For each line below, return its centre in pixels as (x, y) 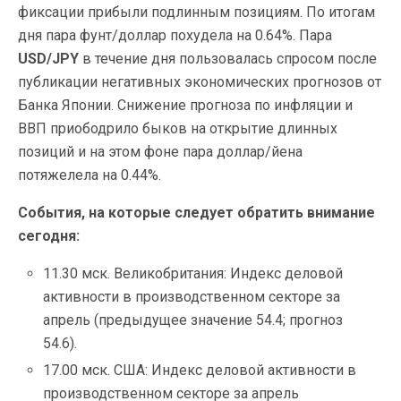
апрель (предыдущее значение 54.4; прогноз (193, 320)
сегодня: (49, 235)
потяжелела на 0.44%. (90, 175)
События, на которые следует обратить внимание (196, 212)
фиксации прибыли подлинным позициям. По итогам (196, 12)
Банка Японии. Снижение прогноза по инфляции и (185, 105)
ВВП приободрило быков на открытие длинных (178, 128)
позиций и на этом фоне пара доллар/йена (160, 151)
